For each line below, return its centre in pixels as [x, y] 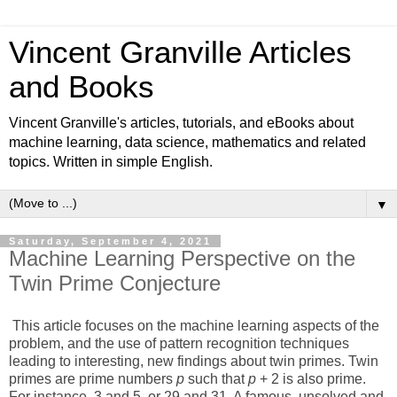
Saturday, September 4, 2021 [110, 241]
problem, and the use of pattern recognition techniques [179, 343]
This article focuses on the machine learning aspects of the [196, 325]
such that [216, 378]
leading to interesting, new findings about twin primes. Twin [194, 361]
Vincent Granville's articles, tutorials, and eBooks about [181, 123]
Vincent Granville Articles [180, 52]
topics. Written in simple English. [111, 162]
